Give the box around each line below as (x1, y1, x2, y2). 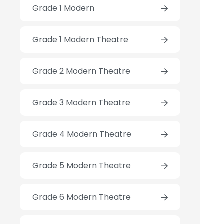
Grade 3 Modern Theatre (32, 97, 131, 109)
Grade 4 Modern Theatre (32, 128, 132, 140)
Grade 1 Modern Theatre (32, 34, 129, 46)
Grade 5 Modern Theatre (32, 160, 131, 172)
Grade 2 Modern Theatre (32, 65, 131, 77)
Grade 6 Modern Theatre (32, 191, 131, 203)
